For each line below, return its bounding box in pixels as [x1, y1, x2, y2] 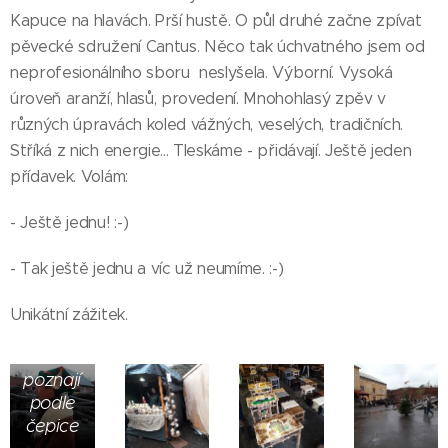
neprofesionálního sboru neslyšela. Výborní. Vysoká [10, 62, 393, 82]
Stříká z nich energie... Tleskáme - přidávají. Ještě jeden [10, 140, 412, 160]
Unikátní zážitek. [10, 304, 128, 324]
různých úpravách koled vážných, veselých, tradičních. [10, 114, 404, 134]
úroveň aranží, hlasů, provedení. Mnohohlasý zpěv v [10, 88, 386, 108]
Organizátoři [20, 323, 124, 345]
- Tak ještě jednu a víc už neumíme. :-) [10, 258, 289, 278]
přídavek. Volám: [10, 166, 133, 186]
